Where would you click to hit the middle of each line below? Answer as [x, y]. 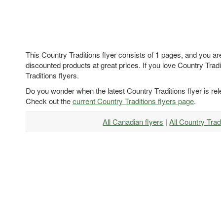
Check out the [49, 101]
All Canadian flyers [133, 121]
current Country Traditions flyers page [133, 101]
